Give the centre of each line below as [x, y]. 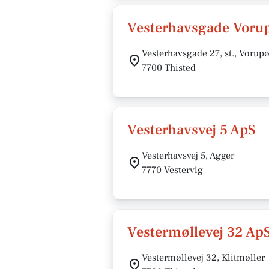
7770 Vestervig [172, 170]
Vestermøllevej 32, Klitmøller [203, 258]
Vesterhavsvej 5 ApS [192, 130]
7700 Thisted [169, 68]
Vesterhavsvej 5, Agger [188, 156]
